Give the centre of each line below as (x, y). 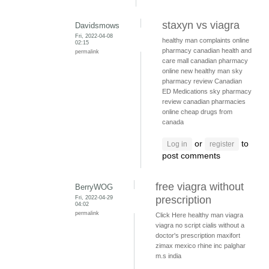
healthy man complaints (196, 41)
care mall (175, 61)
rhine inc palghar (222, 246)
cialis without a (223, 225)
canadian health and (222, 51)
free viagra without (200, 187)
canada (173, 122)
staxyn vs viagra (201, 26)
